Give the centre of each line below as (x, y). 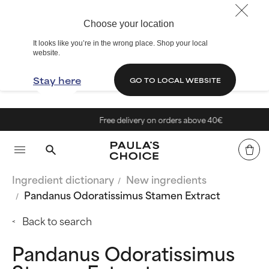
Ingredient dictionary (63, 179)
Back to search (57, 220)
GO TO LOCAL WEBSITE (175, 80)
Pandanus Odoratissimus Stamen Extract (122, 195)
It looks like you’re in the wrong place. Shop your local (120, 43)
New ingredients (166, 179)
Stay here (57, 80)
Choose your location (128, 24)
